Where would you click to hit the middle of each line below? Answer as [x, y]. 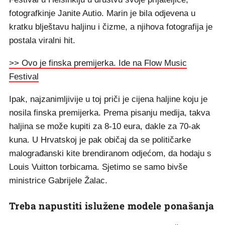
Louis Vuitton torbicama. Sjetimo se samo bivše [98, 167]
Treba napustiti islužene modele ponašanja [112, 206]
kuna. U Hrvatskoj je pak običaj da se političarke [100, 140]
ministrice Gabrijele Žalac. [58, 181]
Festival [24, 77]
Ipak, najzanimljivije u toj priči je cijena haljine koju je [108, 99]
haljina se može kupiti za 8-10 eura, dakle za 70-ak [105, 126]
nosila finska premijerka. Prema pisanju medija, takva [109, 113]
